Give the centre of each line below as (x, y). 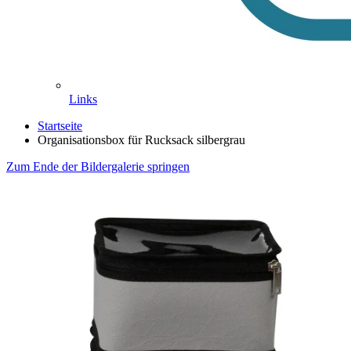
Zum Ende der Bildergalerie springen (98, 166)
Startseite (60, 125)
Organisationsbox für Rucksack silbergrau (141, 139)
